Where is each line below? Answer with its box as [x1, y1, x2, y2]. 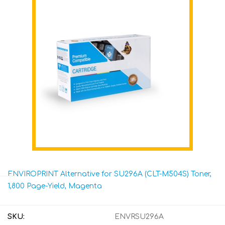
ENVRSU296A [115, 213, 164, 220]
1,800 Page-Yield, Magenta [8, 182, 102, 190]
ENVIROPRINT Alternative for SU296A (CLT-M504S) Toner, [8, 170, 211, 178]
